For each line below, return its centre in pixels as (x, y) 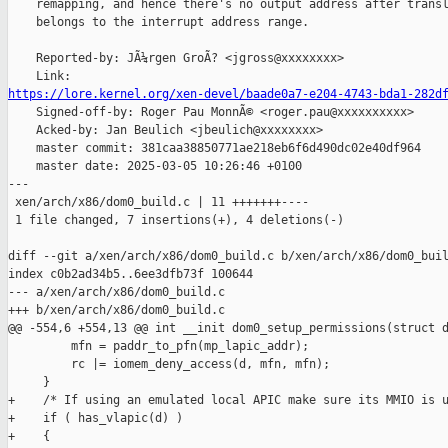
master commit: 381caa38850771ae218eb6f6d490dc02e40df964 (214, 148)
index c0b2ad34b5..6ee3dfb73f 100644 (130, 274)
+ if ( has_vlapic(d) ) (95, 418)
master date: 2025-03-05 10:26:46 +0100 (155, 166)
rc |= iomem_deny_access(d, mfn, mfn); (169, 364)
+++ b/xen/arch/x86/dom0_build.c (116, 310)
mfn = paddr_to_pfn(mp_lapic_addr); (158, 346)
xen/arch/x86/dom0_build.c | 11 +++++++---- (158, 202)
